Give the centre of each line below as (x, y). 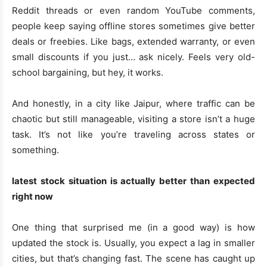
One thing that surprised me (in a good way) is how (133, 228)
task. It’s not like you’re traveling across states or (133, 135)
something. (35, 150)
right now (32, 197)
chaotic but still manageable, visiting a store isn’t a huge (133, 119)
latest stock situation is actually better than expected (133, 181)
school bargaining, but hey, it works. (88, 73)
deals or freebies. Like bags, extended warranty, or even (133, 42)
